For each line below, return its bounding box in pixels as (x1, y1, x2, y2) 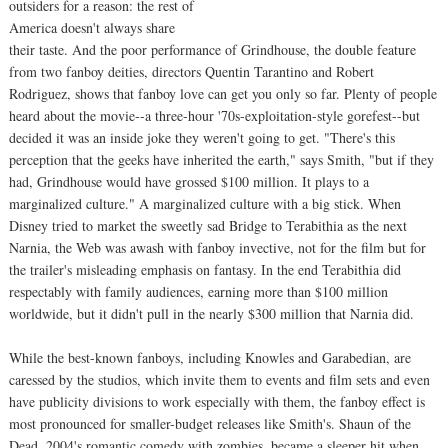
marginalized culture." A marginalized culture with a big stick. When (9, 193, 401, 213)
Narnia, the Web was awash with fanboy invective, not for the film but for (9, 237, 426, 257)
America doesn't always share (9, 17, 175, 37)
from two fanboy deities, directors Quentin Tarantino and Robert (9, 61, 374, 81)
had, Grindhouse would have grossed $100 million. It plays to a (9, 171, 369, 191)
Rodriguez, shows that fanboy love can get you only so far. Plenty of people (9, 83, 437, 103)
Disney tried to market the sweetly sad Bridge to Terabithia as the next (9, 215, 407, 235)
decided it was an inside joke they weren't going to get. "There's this (9, 127, 395, 147)
